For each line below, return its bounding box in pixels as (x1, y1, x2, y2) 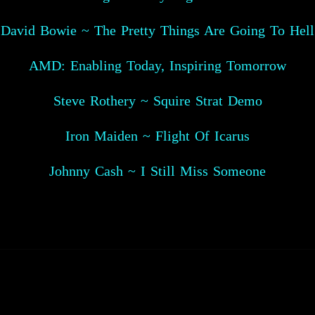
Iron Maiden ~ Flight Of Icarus (65, 128, 250, 143)
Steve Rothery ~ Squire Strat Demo (53, 93, 262, 108)
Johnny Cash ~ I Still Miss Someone (49, 163, 266, 179)
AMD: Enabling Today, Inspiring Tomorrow (29, 58, 286, 73)
